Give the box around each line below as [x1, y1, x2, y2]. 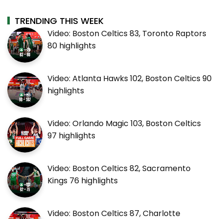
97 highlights [47, 130, 95, 141]
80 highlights [47, 40, 96, 51]
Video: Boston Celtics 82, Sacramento [47, 162, 191, 174]
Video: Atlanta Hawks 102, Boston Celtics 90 [47, 72, 212, 84]
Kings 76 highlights [47, 175, 118, 186]
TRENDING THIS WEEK [15, 14, 104, 27]
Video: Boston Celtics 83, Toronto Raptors [47, 27, 206, 39]
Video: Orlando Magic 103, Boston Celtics [47, 117, 201, 129]
